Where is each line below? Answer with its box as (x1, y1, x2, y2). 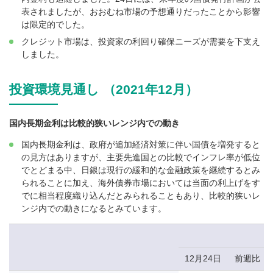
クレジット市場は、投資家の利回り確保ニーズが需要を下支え (21, 37, 260, 47)
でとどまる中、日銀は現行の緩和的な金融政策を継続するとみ (21, 165, 260, 175)
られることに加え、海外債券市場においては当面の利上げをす (21, 177, 260, 188)
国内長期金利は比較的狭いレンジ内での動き (9, 118, 180, 128)
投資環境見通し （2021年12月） (9, 82, 198, 96)
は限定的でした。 (21, 19, 90, 30)
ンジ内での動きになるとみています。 (21, 203, 166, 213)
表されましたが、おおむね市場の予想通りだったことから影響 (21, 7, 260, 17)
